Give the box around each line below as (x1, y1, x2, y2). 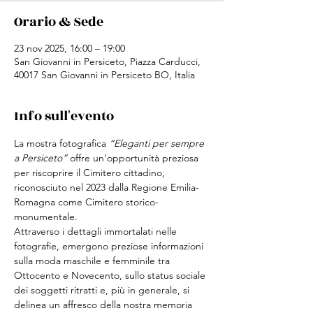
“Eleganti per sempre (109, 137, 207, 150)
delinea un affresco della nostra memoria (14, 298, 195, 311)
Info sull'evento (14, 106, 114, 126)
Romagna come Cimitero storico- (14, 196, 159, 208)
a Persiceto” (14, 152, 67, 164)
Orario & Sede (14, 12, 103, 31)
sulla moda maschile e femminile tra (14, 254, 173, 267)
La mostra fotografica (14, 137, 109, 150)
